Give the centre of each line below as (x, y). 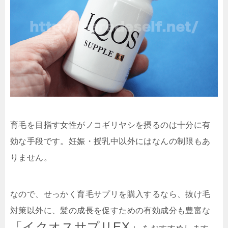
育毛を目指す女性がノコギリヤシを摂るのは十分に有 (110, 125)
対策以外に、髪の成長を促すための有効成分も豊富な (110, 211)
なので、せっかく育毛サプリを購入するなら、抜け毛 (110, 194)
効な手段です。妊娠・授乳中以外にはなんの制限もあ (110, 141)
